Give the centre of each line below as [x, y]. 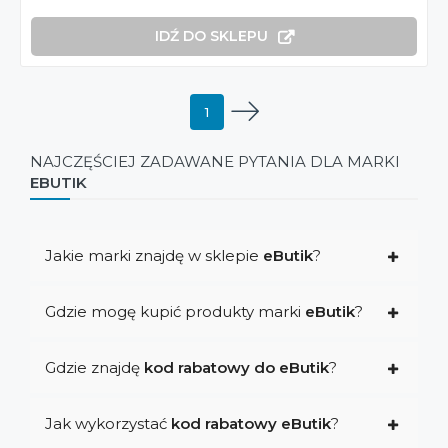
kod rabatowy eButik [251, 424]
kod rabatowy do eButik [236, 368]
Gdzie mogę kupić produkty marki [175, 312]
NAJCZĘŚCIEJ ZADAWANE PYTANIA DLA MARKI [215, 161]
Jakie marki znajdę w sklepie [154, 256]
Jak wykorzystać [108, 424]
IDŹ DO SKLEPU [211, 36]
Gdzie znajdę [94, 368]
